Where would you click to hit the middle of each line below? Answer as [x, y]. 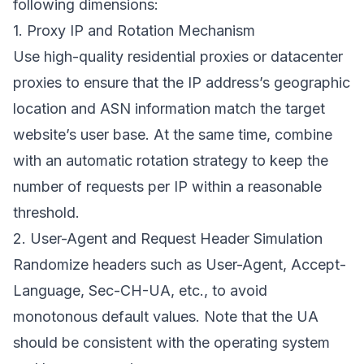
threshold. [46, 212]
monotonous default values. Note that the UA [166, 316]
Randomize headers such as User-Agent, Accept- [180, 264]
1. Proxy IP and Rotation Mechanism [134, 30]
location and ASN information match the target [169, 108]
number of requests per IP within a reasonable [167, 186]
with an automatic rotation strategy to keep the [171, 160]
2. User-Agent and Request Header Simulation [168, 238]
